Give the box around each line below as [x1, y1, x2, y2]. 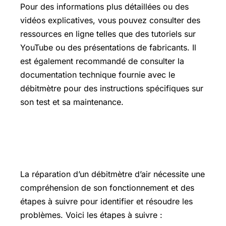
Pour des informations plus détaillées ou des [20, 2, 189, 12]
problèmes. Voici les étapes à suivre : [20, 210, 162, 220]
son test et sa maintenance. [20, 97, 124, 107]
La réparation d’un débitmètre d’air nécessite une [20, 169, 205, 180]
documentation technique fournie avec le [20, 70, 175, 80]
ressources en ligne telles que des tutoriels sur [20, 29, 196, 39]
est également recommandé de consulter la [20, 56, 184, 67]
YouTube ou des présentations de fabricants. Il [20, 42, 196, 53]
